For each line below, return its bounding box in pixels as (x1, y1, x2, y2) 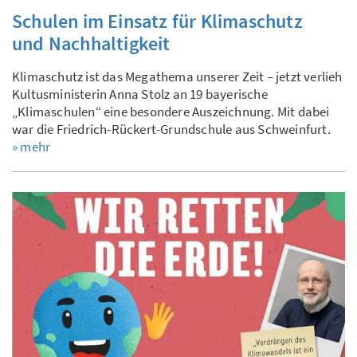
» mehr (12, 137, 51, 155)
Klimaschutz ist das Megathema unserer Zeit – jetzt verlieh (12, 67, 343, 85)
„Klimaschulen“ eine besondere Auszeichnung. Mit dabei (12, 102, 330, 120)
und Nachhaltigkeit (12, 30, 171, 56)
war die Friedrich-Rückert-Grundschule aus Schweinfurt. (12, 120, 334, 138)
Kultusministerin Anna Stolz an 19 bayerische (12, 84, 268, 103)
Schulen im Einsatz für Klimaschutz (12, 8, 303, 33)
